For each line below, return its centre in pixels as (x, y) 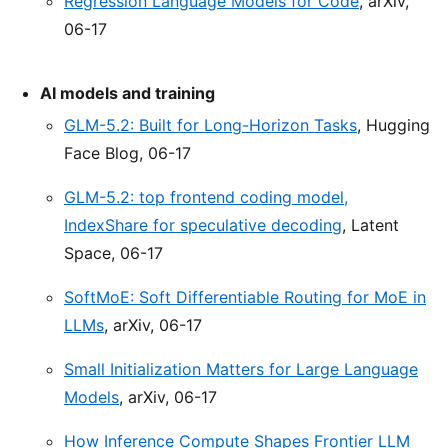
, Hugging (393, 125)
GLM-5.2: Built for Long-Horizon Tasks (210, 125)
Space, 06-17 (113, 253)
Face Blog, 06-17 (127, 153)
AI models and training (127, 93)
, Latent (370, 225)
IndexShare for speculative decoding (203, 225)
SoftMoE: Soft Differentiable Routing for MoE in (245, 297)
